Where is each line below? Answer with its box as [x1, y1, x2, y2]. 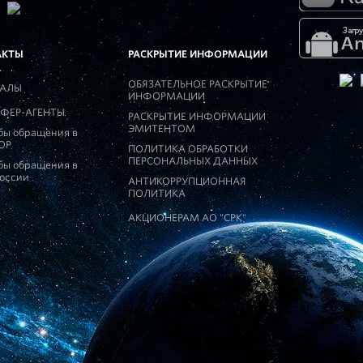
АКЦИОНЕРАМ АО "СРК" [128, 211, 247, 224]
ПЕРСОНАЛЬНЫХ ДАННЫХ [128, 155, 258, 167]
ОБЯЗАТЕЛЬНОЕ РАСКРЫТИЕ [128, 78, 268, 90]
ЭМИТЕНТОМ [128, 122, 196, 135]
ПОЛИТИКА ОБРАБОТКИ [128, 143, 249, 155]
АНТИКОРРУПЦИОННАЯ [128, 175, 247, 187]
